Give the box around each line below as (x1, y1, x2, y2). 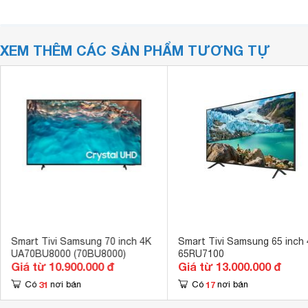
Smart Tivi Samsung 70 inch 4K (10, 236, 151, 247)
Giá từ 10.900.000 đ (10, 260, 114, 273)
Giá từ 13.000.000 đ (177, 260, 281, 273)
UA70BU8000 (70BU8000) (10, 248, 126, 259)
